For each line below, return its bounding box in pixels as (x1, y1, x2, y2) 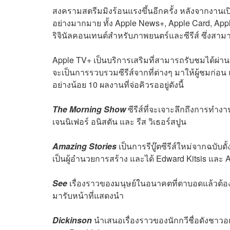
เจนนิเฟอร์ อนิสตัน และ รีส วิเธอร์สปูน (52, 116, 186, 128)
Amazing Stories (52, 140, 117, 152)
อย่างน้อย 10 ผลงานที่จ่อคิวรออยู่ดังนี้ (52, 79, 184, 91)
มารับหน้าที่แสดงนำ (52, 189, 124, 202)
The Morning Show (52, 103, 126, 116)
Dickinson (52, 214, 92, 226)
